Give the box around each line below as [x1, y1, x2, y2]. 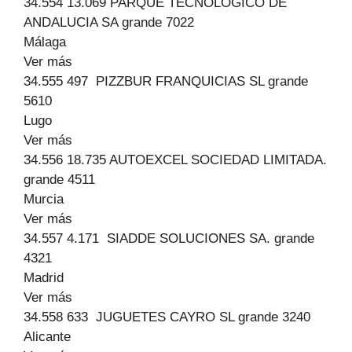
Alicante [24, 329, 71, 344]
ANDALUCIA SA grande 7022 [24, 15, 194, 30]
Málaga [24, 35, 66, 49]
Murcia [24, 192, 64, 207]
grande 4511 [24, 172, 95, 187]
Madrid [24, 270, 64, 285]
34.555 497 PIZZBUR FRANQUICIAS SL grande [24, 74, 308, 89]
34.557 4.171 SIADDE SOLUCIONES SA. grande [24, 231, 314, 246]
